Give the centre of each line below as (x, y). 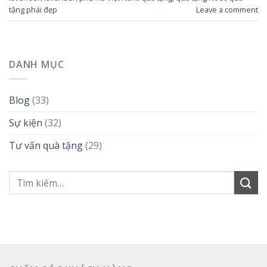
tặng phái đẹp (33, 10)
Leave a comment (227, 10)
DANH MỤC (37, 64)
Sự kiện (26, 123)
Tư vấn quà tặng (46, 146)
